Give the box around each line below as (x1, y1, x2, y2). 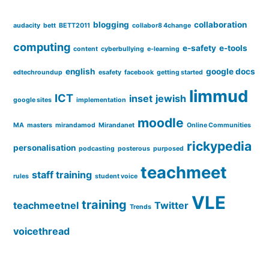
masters (27, 121, 52, 129)
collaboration (194, 19, 247, 29)
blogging (93, 19, 129, 29)
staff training (32, 168, 92, 181)
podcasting (79, 144, 115, 153)
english (65, 66, 95, 76)
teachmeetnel (13, 199, 79, 211)
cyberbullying (101, 44, 144, 53)
